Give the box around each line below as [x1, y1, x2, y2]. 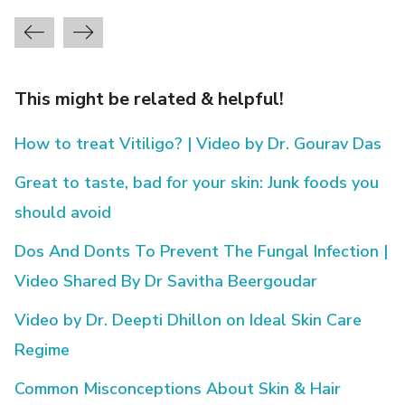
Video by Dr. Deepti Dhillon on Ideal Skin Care [14, 308, 363, 331]
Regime [14, 338, 71, 361]
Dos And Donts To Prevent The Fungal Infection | [14, 240, 389, 262]
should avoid [14, 201, 112, 223]
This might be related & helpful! [14, 86, 285, 111]
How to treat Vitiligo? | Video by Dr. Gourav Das [14, 132, 382, 155]
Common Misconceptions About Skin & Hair [14, 377, 342, 400]
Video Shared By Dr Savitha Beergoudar [14, 269, 318, 292]
